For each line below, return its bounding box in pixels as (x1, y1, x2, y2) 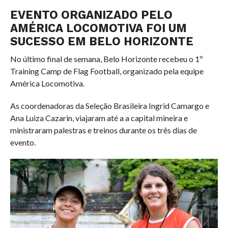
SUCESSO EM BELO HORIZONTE (10, 35, 193, 48)
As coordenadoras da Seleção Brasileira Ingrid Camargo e (10, 101, 209, 111)
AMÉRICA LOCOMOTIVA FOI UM (10, 21, 187, 35)
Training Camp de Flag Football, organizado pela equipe (10, 66, 204, 76)
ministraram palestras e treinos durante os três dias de (10, 125, 197, 135)
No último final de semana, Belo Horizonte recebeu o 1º (10, 54, 203, 64)
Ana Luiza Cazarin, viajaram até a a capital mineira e (10, 113, 188, 123)
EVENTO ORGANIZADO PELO (10, 8, 173, 22)
